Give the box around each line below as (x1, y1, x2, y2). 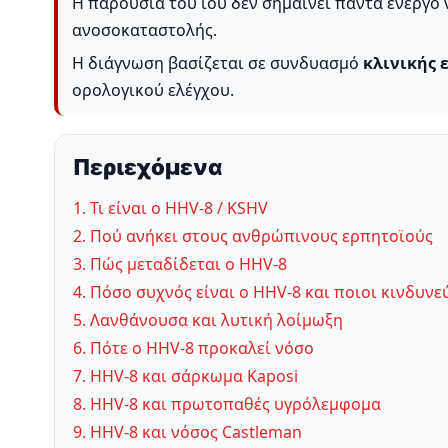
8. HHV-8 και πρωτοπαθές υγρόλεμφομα (73, 393, 381, 416)
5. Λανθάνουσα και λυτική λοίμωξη (73, 309, 343, 332)
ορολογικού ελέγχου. (72, 79, 234, 102)
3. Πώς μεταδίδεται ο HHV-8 (73, 253, 287, 276)
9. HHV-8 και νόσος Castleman (73, 421, 302, 444)
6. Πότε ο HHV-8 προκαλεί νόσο (73, 337, 314, 360)
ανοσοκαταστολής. (72, 19, 217, 42)
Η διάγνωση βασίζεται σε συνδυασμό (72, 52, 363, 75)
